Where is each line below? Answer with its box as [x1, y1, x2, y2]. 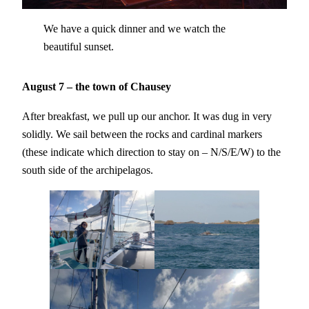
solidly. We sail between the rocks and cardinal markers [22, 127, 262, 141]
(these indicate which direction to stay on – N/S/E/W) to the [22, 145, 281, 159]
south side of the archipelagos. [22, 163, 153, 177]
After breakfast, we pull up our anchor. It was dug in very [22, 109, 272, 123]
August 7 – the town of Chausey [22, 80, 171, 94]
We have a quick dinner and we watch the [43, 21, 226, 35]
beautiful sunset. [43, 39, 114, 53]
